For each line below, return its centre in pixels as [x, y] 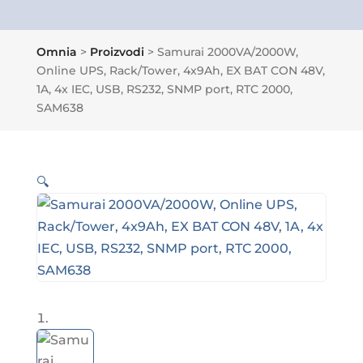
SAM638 [60, 108]
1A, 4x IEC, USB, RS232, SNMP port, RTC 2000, [164, 90]
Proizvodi [117, 52]
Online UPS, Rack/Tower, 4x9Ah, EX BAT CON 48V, [180, 71]
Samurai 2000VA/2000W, [227, 52]
